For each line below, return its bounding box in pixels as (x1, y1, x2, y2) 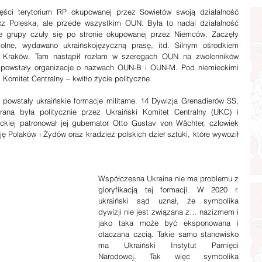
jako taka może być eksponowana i (98, 218, 239, 227)
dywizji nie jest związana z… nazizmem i (98, 206, 239, 216)
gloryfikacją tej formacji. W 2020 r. (98, 184, 239, 194)
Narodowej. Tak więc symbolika (98, 251, 239, 261)
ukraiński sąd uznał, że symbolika (98, 195, 239, 205)
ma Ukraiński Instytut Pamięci (98, 240, 239, 250)
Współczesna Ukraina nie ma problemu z (98, 173, 239, 183)
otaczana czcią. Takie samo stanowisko (98, 229, 239, 239)
